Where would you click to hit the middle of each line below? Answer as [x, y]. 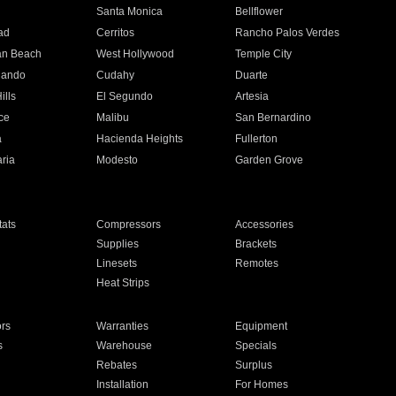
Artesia [252, 96]
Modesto [117, 160]
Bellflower [259, 11]
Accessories [265, 225]
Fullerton [257, 139]
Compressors [128, 225]
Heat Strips [122, 283]
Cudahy [115, 75]
